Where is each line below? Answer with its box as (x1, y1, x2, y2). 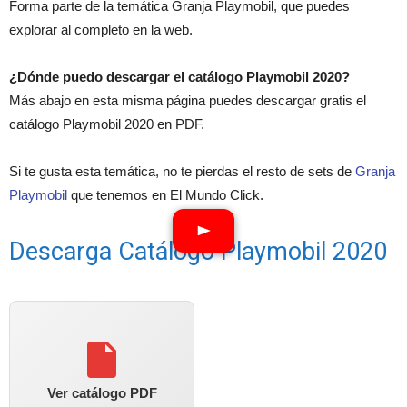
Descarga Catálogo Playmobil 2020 (9, 237, 387, 267)
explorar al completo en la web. (9, 22, 193, 38)
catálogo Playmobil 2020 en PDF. (9, 116, 204, 133)
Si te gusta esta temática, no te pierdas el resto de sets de (9, 164, 355, 180)
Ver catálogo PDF (46, 385, 157, 402)
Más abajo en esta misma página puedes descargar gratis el (9, 93, 366, 109)
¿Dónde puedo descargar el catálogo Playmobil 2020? (9, 69, 350, 85)
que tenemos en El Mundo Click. (67, 187, 263, 203)
